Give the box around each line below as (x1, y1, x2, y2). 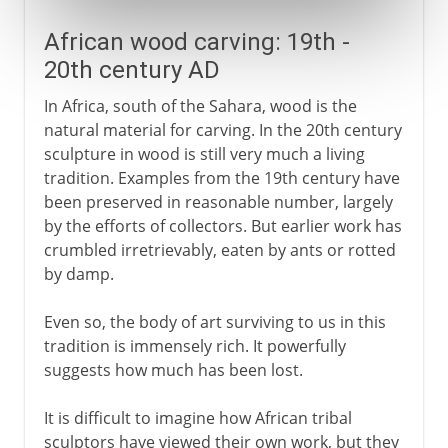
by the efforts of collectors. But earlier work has (43, 214, 402, 237)
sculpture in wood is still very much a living (43, 142, 365, 165)
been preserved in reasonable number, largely (43, 190, 393, 213)
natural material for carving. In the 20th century (43, 118, 402, 141)
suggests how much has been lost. (43, 358, 303, 381)
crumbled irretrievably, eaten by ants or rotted (43, 238, 396, 261)
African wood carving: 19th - (43, 27, 350, 56)
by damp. (43, 262, 114, 285)
